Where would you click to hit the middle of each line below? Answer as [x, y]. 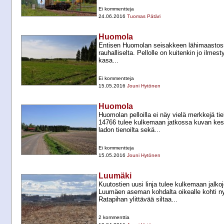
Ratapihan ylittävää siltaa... [138, 199]
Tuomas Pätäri [144, 16]
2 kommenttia [114, 217]
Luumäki [115, 176]
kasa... [108, 60]
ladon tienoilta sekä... [129, 130]
